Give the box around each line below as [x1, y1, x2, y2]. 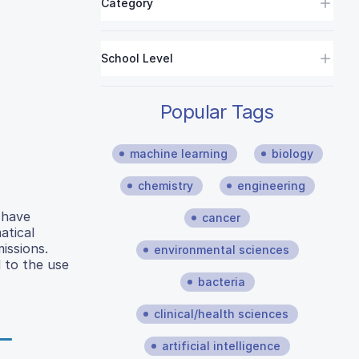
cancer [202, 211, 240, 224]
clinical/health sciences [154, 307, 288, 321]
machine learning [129, 147, 228, 160]
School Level [101, 51, 173, 65]
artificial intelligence [162, 339, 280, 353]
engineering [236, 179, 305, 192]
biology [271, 147, 313, 160]
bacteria [197, 275, 245, 288]
